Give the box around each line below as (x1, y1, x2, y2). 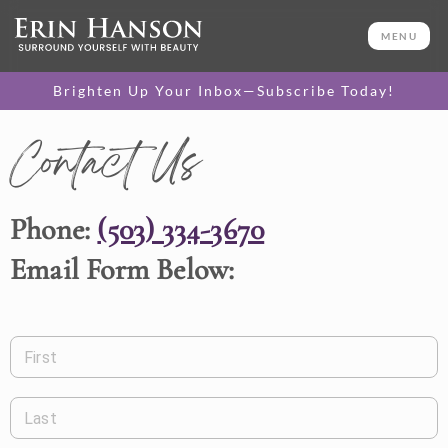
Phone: (10, 211, 98, 248)
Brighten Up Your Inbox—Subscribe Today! (53, 82, 395, 99)
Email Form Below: (10, 251, 235, 288)
